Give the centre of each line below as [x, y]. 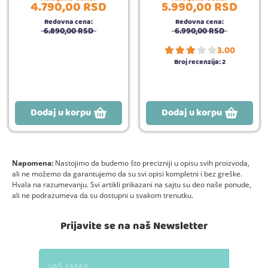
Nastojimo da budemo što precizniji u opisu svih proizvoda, [151, 163]
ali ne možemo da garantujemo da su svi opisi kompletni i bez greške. [127, 173]
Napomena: [33, 163]
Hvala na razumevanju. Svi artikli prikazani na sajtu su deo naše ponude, [132, 184]
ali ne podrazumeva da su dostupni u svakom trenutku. [103, 195]
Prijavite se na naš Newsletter [134, 226]
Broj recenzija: [197, 62]
